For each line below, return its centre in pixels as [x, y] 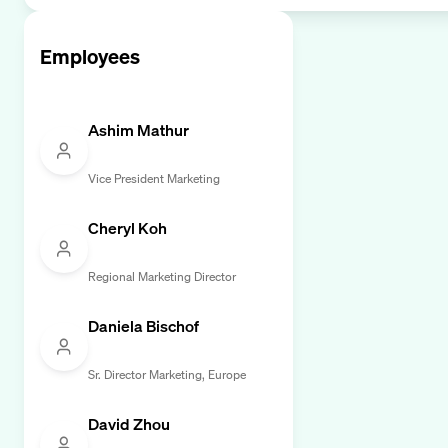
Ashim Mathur [138, 129]
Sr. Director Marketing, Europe [167, 374]
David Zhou [129, 423]
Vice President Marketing [154, 178]
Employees [90, 56]
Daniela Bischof [143, 325]
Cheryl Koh [127, 227]
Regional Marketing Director [162, 276]
